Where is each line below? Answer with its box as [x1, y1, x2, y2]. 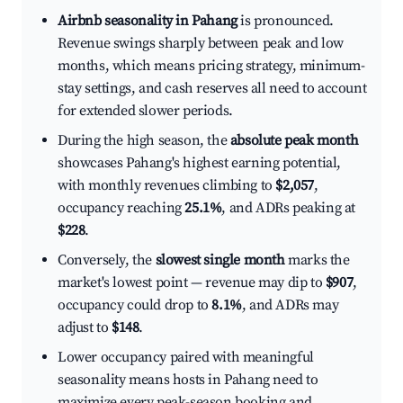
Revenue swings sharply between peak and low [58, 34, 344, 53]
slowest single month [155, 251, 285, 270]
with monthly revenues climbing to [58, 176, 276, 195]
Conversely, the [58, 251, 156, 270]
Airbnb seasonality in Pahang [58, 12, 237, 31]
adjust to [58, 318, 112, 337]
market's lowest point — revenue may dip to [58, 273, 326, 292]
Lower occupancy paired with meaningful [58, 348, 314, 367]
